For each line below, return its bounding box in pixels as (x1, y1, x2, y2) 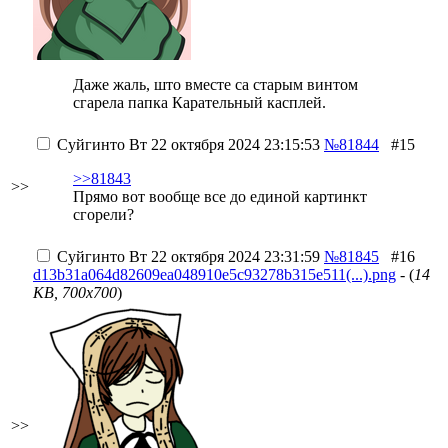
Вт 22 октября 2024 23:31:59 (125, 248, 320, 265)
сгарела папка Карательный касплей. (73, 94, 326, 111)
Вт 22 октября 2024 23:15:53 (125, 136, 320, 153)
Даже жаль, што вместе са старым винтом (73, 76, 358, 93)
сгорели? (73, 206, 134, 223)
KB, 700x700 (33, 284, 117, 301)
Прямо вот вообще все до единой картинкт (73, 188, 367, 205)
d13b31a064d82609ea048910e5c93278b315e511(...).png (33, 266, 396, 283)
